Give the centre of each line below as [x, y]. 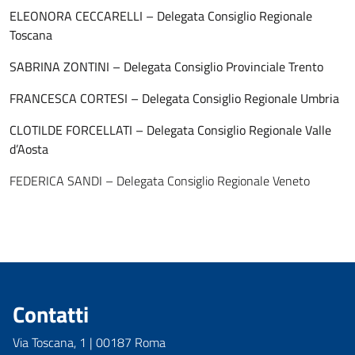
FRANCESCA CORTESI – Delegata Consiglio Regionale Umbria [174, 98]
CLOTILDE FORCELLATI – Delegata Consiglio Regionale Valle [170, 130]
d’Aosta [29, 149]
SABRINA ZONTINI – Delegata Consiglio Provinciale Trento [166, 67]
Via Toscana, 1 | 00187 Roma [89, 342]
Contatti [51, 314]
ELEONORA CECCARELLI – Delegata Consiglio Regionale [161, 16]
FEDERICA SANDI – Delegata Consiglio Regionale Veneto [160, 181]
